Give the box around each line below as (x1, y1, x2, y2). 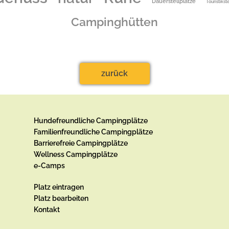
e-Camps (33, 162, 65, 170)
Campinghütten (71, 15, 158, 29)
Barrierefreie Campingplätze (33, 139, 128, 147)
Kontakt (33, 205, 60, 214)
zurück (101, 68, 128, 78)
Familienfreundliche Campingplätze (33, 128, 153, 136)
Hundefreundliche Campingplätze (33, 117, 148, 125)
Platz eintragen (33, 183, 84, 191)
